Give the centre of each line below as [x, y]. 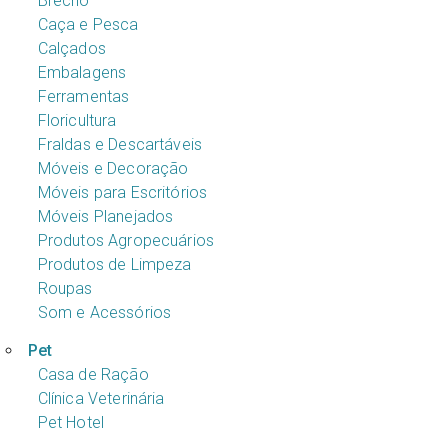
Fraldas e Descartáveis [120, 144]
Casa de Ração [93, 374]
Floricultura [77, 120]
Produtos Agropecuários [126, 240]
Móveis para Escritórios [122, 192]
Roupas [65, 288]
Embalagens [82, 72]
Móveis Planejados [105, 216]
